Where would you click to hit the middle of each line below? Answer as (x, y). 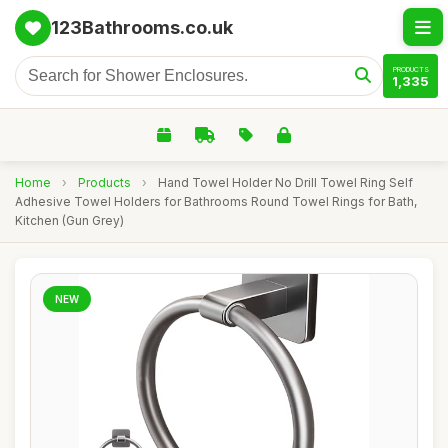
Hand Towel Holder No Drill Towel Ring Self (285, 182)
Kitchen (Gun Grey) (69, 220)
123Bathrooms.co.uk (142, 27)
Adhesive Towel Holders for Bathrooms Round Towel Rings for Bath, (216, 201)
